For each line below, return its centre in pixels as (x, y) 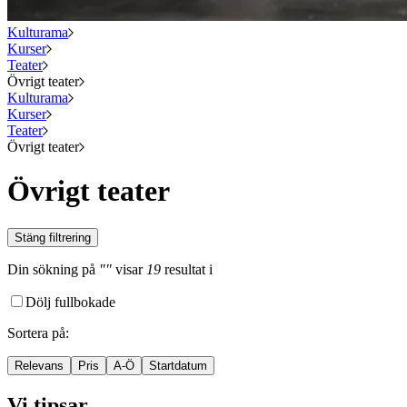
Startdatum (178, 365)
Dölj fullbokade (70, 302)
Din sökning (43, 269)
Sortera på (36, 333)
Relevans (39, 365)
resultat (183, 269)
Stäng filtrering (53, 237)
